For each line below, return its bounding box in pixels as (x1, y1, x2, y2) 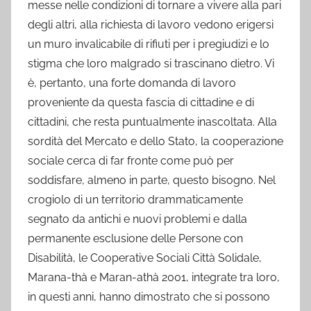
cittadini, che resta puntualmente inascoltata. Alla (28, 115, 277, 128)
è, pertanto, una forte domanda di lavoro (28, 76, 236, 90)
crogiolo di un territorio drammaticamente (28, 193, 243, 206)
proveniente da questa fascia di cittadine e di (28, 96, 254, 109)
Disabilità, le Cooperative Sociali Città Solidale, (28, 251, 262, 264)
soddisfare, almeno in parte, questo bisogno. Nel (28, 174, 276, 187)
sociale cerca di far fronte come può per (28, 154, 234, 167)
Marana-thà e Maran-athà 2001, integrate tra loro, (28, 271, 280, 284)
